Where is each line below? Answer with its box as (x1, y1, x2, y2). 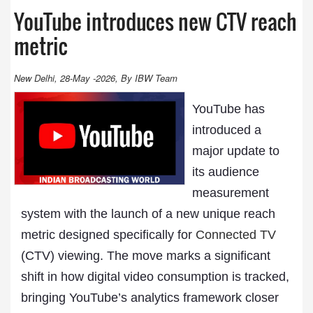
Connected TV (192, 228, 276, 242)
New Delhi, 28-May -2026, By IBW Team (14, 71, 177, 85)
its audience (191, 165, 259, 179)
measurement (191, 186, 269, 200)
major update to (191, 144, 279, 158)
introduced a (191, 123, 261, 137)
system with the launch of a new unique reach (21, 207, 275, 221)
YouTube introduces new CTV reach (14, 6, 297, 37)
